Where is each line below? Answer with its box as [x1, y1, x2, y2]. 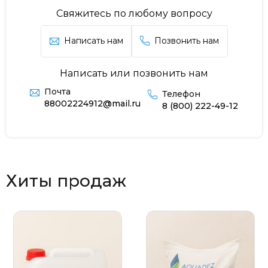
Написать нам [63, 35, 123, 47]
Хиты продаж [6, 170, 126, 191]
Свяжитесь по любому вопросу [56, 7, 212, 19]
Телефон [162, 88, 200, 99]
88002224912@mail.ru [44, 98, 141, 109]
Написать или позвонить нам [60, 67, 208, 79]
